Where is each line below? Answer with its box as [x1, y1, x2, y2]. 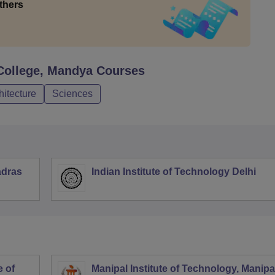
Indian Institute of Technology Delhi [91, 166, 256, 177]
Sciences [52, 88, 93, 99]
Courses [93, 64, 145, 77]
